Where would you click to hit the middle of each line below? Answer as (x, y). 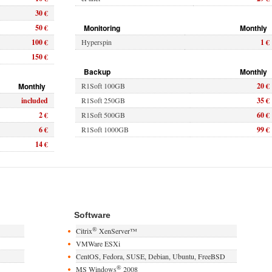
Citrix (84, 231)
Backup (97, 72)
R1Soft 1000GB (105, 129)
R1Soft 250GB (103, 100)
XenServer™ (117, 231)
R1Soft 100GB (103, 86)
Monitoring (102, 28)
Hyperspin (97, 42)
